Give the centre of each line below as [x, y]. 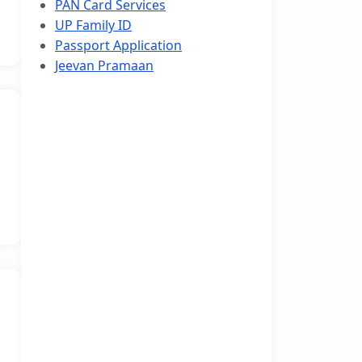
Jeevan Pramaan [104, 65]
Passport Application [118, 45]
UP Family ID [93, 25]
